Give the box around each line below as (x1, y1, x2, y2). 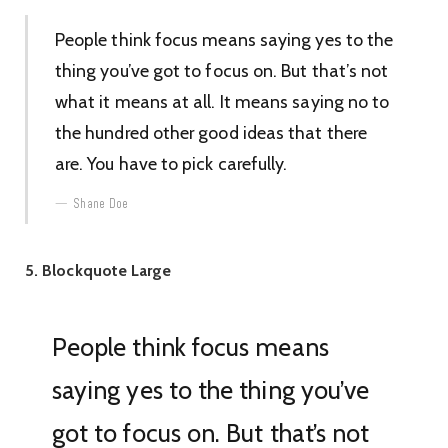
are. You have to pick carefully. (54, 153, 288, 175)
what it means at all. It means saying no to (54, 91, 390, 113)
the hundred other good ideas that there (54, 122, 367, 144)
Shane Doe (73, 196, 129, 213)
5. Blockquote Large (25, 260, 172, 280)
